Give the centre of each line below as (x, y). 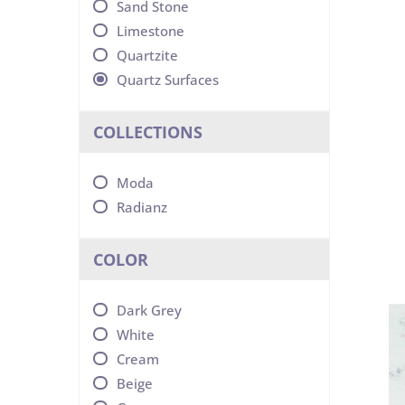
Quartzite (147, 55)
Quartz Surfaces (168, 80)
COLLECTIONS (148, 132)
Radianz (142, 207)
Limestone (151, 31)
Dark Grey (149, 310)
